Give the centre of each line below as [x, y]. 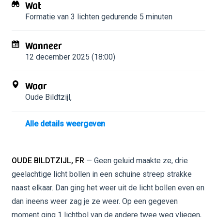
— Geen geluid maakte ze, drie [136, 161]
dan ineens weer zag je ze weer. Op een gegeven [95, 201]
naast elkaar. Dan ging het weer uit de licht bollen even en [108, 188]
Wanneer [44, 45]
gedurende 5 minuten [136, 17]
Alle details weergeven [65, 124]
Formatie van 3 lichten [62, 17]
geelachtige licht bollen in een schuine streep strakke [102, 174]
